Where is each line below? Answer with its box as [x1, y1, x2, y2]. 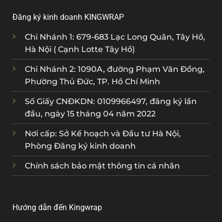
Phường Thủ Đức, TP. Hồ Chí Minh [25, 77, 160, 87]
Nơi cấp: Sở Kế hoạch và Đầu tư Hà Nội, [25, 129, 181, 139]
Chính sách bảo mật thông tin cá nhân [25, 161, 180, 171]
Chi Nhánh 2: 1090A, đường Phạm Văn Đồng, [25, 64, 205, 74]
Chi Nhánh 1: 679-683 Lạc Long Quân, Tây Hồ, [25, 32, 205, 42]
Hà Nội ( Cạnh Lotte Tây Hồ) [25, 45, 135, 55]
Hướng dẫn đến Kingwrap [12, 202, 102, 212]
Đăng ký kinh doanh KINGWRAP [12, 12, 124, 22]
